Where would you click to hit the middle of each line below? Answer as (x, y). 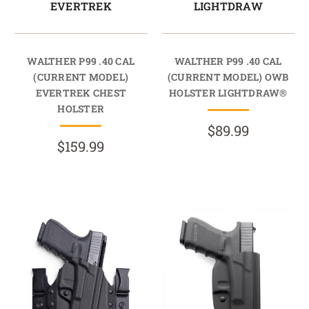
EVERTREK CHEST (81, 93)
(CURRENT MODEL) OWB (228, 77)
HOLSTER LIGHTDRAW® (228, 93)
